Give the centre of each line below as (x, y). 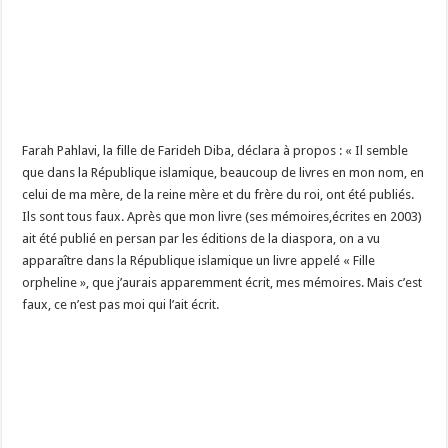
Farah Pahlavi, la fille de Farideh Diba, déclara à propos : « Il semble (215, 151)
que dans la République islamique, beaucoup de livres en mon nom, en (223, 173)
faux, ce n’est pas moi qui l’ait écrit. (121, 305)
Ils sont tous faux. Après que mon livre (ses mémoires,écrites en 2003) (222, 217)
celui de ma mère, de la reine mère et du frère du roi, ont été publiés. (218, 195)
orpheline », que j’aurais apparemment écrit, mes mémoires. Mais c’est (222, 283)
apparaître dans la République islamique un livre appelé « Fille (199, 261)
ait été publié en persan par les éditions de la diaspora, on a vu (201, 239)
